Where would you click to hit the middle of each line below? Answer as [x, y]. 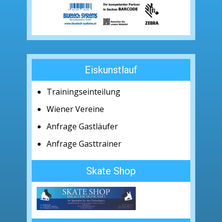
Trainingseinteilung [83, 92]
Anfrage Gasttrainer [84, 144]
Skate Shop [111, 171]
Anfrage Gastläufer [82, 127]
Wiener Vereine [75, 109]
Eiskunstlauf [111, 70]
